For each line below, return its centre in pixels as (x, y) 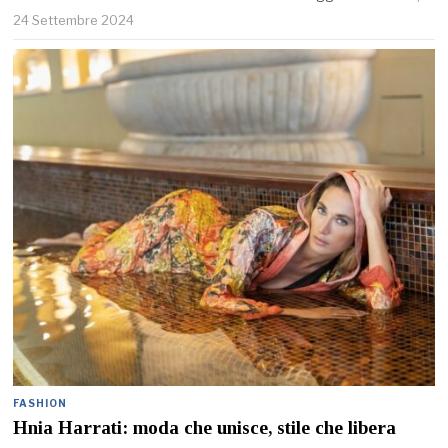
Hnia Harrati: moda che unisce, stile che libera (205, 427)
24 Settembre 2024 (74, 19)
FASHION (40, 402)
